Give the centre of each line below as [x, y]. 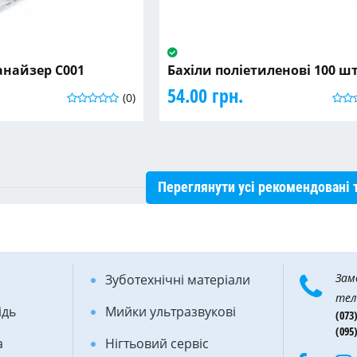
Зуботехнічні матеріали [177, 279]
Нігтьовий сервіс [157, 343]
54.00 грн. [205, 95]
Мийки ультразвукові [170, 311]
